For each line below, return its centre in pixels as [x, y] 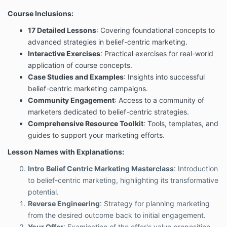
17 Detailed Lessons [62, 30]
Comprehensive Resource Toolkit [86, 124]
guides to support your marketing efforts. [96, 135]
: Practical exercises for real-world [157, 54]
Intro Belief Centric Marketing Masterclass [101, 169]
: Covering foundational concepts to [156, 30]
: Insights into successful [164, 77]
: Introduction [196, 169]
